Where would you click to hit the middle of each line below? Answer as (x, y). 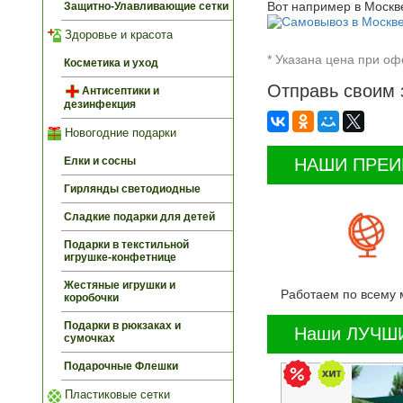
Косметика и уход (111, 63)
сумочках (90, 339)
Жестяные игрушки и (120, 286)
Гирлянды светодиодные (132, 189)
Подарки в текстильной (126, 245)
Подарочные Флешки (121, 367)
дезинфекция (100, 105)
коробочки (91, 298)
